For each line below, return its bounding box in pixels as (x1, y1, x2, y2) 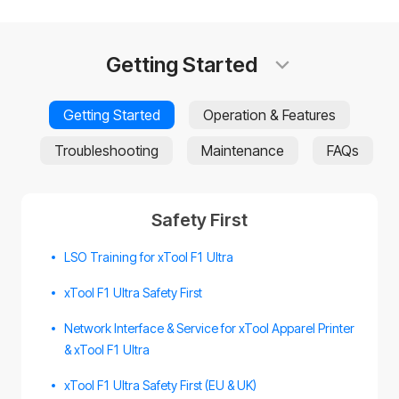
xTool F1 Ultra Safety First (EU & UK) (64, 378, 256, 393)
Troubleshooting (54, 142, 159, 159)
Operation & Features (203, 106, 336, 124)
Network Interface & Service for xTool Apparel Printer (64, 321, 354, 336)
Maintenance (201, 142, 284, 159)
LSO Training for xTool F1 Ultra (64, 249, 233, 265)
